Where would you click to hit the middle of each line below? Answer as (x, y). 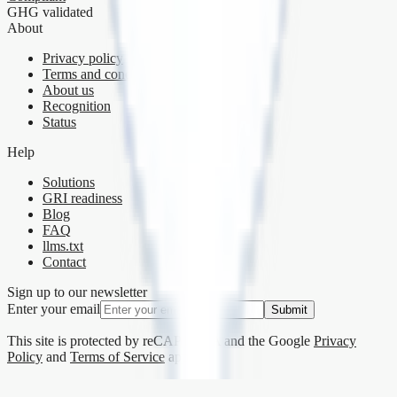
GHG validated (50, 12)
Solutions (69, 183)
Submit (289, 310)
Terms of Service (117, 357)
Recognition (77, 106)
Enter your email (54, 309)
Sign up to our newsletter (77, 292)
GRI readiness (82, 198)
